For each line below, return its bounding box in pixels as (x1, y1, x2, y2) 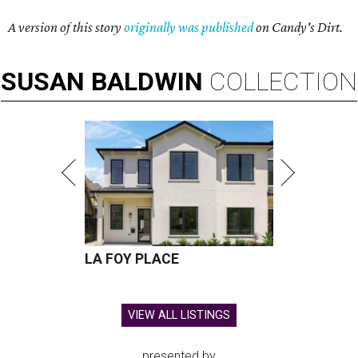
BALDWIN (91, 66, 203, 97)
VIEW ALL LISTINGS (128, 308, 230, 323)
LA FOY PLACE (85, 251, 179, 268)
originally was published (124, 19, 253, 36)
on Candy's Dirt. (253, 19, 343, 36)
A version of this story (8, 19, 124, 36)
